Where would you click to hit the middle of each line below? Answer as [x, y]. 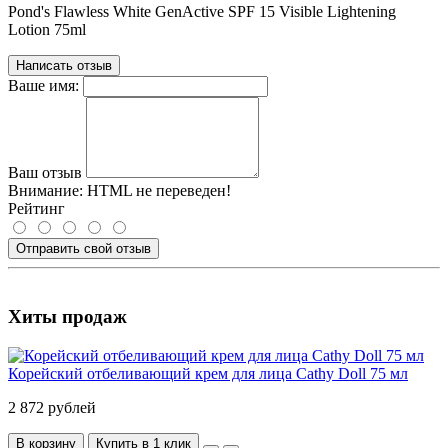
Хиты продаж [67, 317]
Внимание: [45, 191]
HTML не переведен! [157, 191]
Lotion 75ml [49, 30]
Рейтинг [36, 209]
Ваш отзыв [45, 173]
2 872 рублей [52, 407]
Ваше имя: [43, 86]
